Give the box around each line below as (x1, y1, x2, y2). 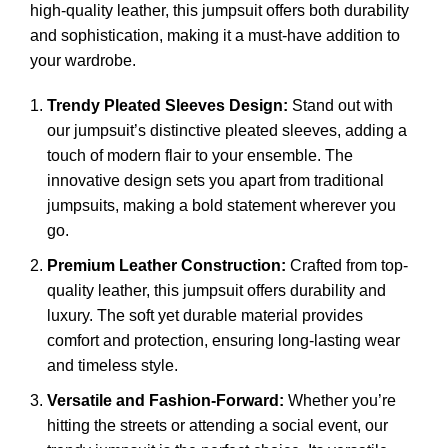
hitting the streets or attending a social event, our (47, 417, 388, 434)
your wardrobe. (30, 52, 136, 69)
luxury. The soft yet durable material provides (47, 307, 363, 324)
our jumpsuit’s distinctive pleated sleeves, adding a (47, 122, 407, 139)
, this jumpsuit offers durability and (146, 282, 386, 299)
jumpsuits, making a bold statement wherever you (47, 197, 396, 214)
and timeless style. (47, 357, 178, 374)
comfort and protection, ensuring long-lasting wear (47, 332, 400, 349)
